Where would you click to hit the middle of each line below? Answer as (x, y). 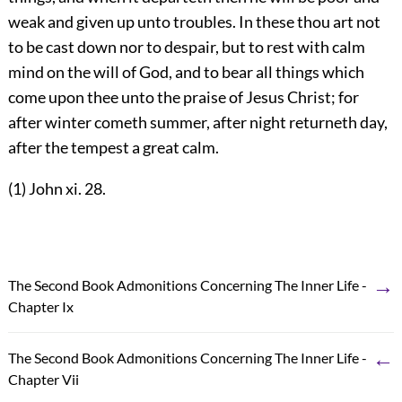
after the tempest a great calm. (113, 147)
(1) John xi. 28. (57, 188)
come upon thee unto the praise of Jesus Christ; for (183, 96)
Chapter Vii (43, 379)
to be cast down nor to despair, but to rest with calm (186, 46)
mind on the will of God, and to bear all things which (186, 71)
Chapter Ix (40, 306)
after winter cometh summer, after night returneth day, (197, 122)
